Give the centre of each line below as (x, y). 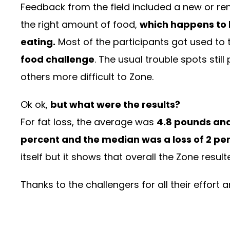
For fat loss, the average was (89, 122)
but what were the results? (115, 105)
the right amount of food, (80, 25)
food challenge (57, 60)
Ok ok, (35, 105)
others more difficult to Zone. (87, 77)
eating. (38, 42)
